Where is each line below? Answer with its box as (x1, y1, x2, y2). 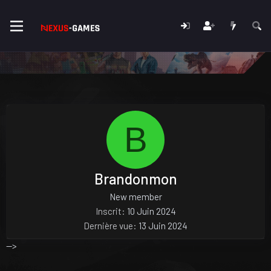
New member (109, 191, 162, 202)
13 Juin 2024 (139, 220, 188, 231)
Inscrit (95, 205, 122, 217)
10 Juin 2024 (126, 205, 176, 217)
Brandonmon (94, 169, 177, 188)
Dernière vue (83, 220, 133, 231)
